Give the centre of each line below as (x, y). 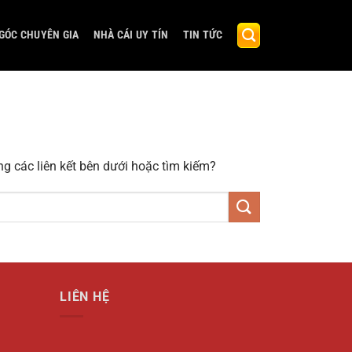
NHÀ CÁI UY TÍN (131, 35)
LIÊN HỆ (85, 297)
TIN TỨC (203, 35)
